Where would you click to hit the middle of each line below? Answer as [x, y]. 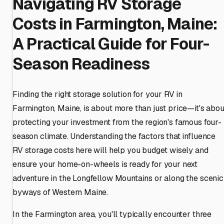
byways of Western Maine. [60, 192]
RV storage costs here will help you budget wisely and [110, 150]
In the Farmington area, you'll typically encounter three [112, 214]
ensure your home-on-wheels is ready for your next [105, 164]
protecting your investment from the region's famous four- [117, 122]
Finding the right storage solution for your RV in [98, 94]
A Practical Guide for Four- [111, 44]
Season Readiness [81, 64]
